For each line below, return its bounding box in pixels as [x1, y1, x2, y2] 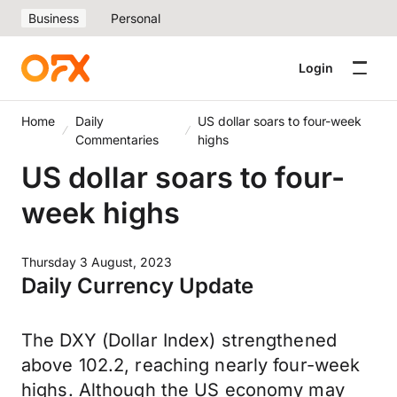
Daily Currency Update [21, 273, 253, 299]
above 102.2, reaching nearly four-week [21, 354, 361, 376]
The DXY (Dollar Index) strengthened [21, 330, 337, 351]
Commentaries [74, 132, 159, 147]
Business [28, 11, 79, 26]
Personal [111, 11, 160, 26]
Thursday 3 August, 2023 [21, 254, 172, 269]
